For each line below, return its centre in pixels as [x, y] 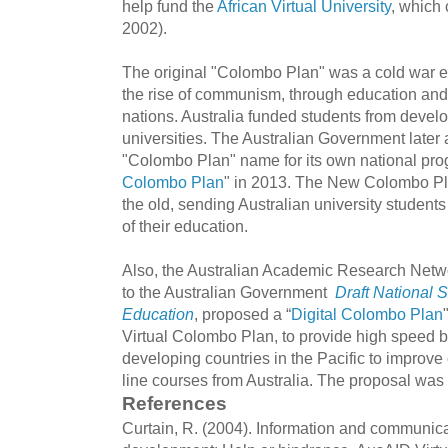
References [174, 403]
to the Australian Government [228, 291]
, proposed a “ [242, 313]
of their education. [185, 225]
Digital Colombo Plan [367, 313]
